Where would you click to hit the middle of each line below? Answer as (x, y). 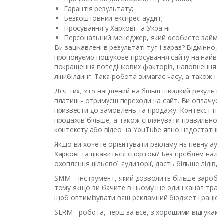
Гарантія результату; (99, 8)
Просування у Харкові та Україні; (117, 28)
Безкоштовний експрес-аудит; (113, 18)
